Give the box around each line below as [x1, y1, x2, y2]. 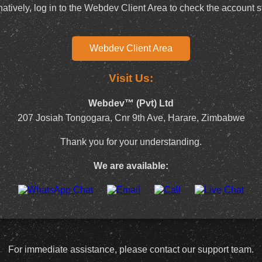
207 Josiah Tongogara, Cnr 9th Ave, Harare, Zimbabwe [17, 112, 245, 123]
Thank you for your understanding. [60, 136, 202, 147]
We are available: [94, 160, 168, 171]
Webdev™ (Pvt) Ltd [88, 98, 174, 108]
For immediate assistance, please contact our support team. [8, 244, 254, 254]
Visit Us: [109, 71, 153, 84]
